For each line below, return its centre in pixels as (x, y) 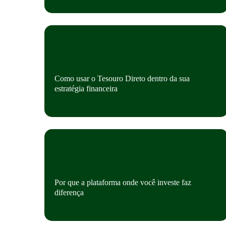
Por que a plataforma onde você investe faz (123, 182)
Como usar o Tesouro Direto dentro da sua (122, 78)
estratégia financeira (86, 89)
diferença (69, 192)
